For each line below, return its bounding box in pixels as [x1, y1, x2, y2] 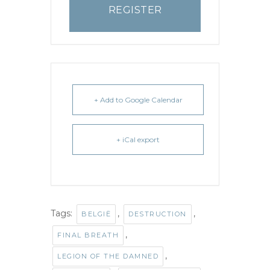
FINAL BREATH [57, 230, 119, 239]
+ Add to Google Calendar [93, 95, 183, 104]
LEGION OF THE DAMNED [57, 251, 159, 260]
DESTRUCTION [128, 209, 187, 218]
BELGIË [81, 209, 111, 218]
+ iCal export [116, 134, 160, 144]
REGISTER [108, 4, 162, 16]
